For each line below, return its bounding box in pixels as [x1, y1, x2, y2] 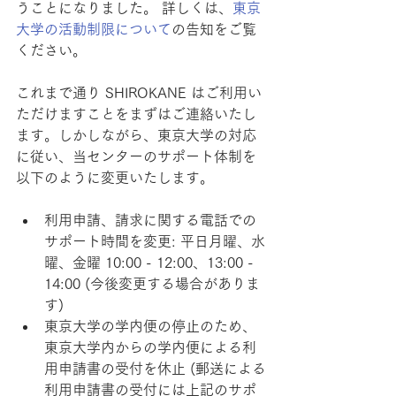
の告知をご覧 [171, 22, 256, 36]
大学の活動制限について [16, 22, 171, 36]
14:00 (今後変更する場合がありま [44, 277, 260, 291]
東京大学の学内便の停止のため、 [44, 319, 256, 333]
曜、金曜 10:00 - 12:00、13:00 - [44, 255, 258, 270]
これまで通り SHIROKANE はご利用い [16, 86, 262, 100]
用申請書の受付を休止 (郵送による [44, 362, 266, 376]
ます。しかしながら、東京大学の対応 [16, 128, 256, 142]
